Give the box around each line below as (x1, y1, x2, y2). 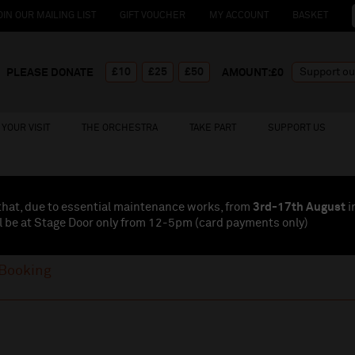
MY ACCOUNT (209, 11, 269, 21)
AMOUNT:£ (222, 67, 277, 78)
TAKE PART (189, 124, 236, 133)
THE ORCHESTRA (82, 124, 158, 133)
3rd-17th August (253, 201, 345, 213)
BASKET (292, 11, 328, 21)
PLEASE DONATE (6, 67, 94, 78)
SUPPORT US (268, 124, 326, 133)
